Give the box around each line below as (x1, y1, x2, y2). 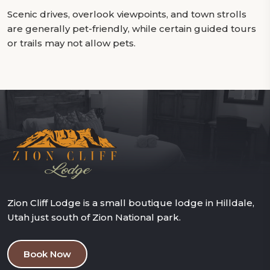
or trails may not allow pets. (7, 37, 136, 49)
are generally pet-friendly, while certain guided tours (7, 23, 256, 34)
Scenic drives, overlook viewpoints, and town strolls (7, 8, 246, 20)
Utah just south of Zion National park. (7, 211, 181, 223)
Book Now (24, 248, 71, 260)
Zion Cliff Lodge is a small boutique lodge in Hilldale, (7, 196, 254, 209)
